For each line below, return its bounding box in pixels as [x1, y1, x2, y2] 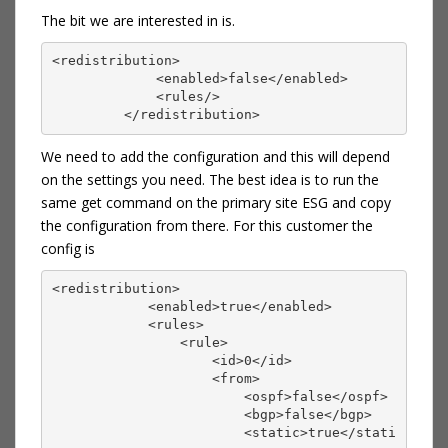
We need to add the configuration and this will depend [41, 146, 390, 166]
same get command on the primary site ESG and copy [41, 192, 391, 212]
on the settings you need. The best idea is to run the [41, 169, 379, 189]
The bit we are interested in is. [41, 10, 235, 30]
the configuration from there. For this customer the [41, 215, 373, 235]
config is [41, 238, 95, 258]
